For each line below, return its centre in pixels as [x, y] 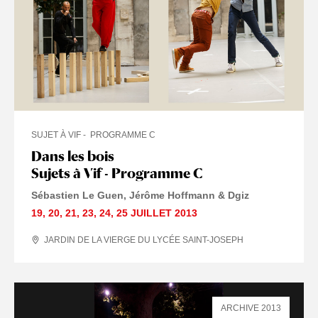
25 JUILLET [144, 213]
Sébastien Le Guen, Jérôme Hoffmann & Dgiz [140, 196]
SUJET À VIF [56, 135]
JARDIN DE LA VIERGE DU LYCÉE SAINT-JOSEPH [144, 240]
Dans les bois [73, 157]
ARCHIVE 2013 [251, 308]
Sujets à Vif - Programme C [117, 174]
